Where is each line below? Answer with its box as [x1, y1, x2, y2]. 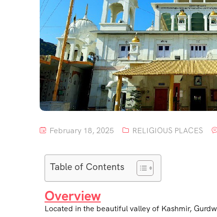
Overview [45, 186, 101, 204]
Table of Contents [50, 160, 124, 173]
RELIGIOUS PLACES [132, 125, 203, 136]
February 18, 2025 [47, 125, 114, 136]
